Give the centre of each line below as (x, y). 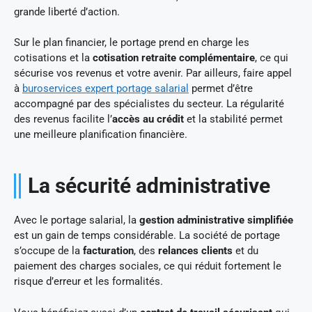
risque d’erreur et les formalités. (88, 282)
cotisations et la (53, 58)
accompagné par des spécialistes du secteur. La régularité (149, 104)
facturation (108, 251)
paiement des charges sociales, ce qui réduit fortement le (148, 266)
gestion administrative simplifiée (216, 220)
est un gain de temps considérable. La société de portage (147, 236)
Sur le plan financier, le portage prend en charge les (132, 43)
